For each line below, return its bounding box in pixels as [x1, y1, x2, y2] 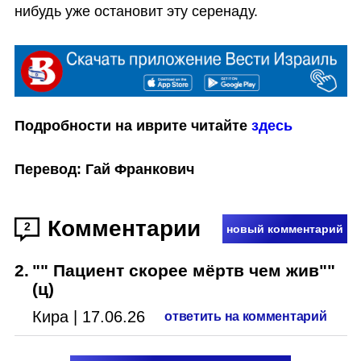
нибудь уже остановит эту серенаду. [14, 2, 258, 19]
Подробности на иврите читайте [14, 117, 251, 134]
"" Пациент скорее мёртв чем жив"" [32, 261, 336, 280]
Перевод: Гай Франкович [14, 160, 194, 177]
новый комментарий [226, 222, 343, 236]
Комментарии [47, 216, 201, 242]
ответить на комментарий [164, 309, 327, 323]
